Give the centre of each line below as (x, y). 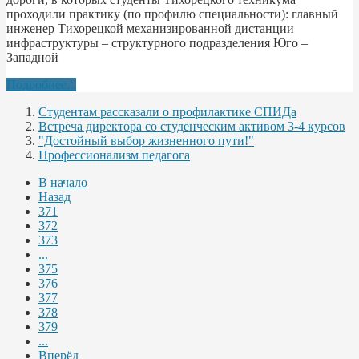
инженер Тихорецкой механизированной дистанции (150, 28)
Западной (32, 57)
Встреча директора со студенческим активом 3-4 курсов (192, 126)
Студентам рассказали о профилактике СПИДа (167, 111)
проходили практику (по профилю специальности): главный (172, 14)
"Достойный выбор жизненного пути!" (146, 140)
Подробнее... (41, 84)
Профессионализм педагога (114, 155)
